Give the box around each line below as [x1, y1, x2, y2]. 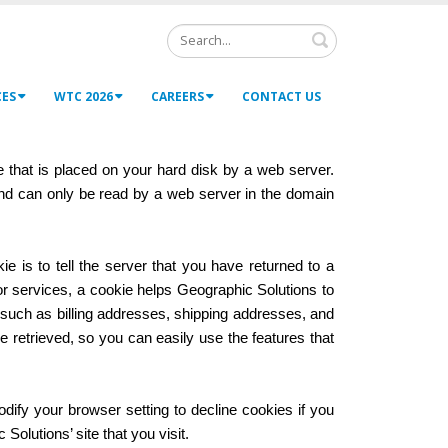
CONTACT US [242, 87, 321, 105]
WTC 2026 [54, 87, 113, 105]
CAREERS [151, 87, 204, 105]
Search [336, 23, 380, 43]
